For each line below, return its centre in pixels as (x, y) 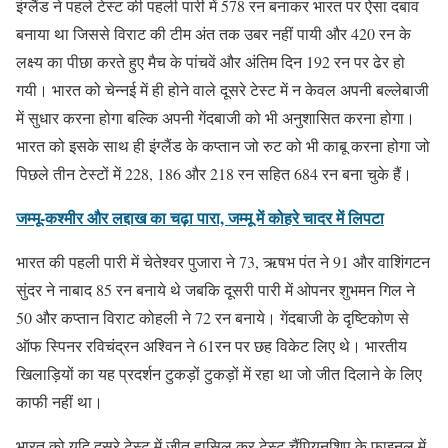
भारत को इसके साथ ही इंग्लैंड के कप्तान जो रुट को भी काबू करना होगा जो (223, 145)
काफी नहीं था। (59, 401)
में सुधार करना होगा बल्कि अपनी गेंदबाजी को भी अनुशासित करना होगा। (215, 117)
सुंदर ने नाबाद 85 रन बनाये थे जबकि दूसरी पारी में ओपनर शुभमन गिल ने (215, 289)
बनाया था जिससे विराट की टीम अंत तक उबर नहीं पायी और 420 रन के (213, 33)
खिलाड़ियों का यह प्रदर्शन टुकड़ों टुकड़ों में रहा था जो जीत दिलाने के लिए (219, 373)
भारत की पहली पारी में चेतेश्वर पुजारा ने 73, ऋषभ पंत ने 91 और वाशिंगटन (223, 261)
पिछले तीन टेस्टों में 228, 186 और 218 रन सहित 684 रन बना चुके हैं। (214, 173)
